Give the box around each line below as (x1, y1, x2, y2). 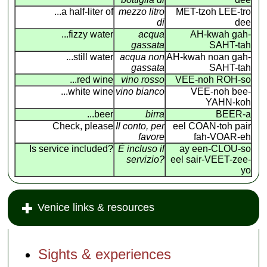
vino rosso (121, 74, 165, 85)
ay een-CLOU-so (179, 143, 252, 154)
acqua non (120, 51, 165, 62)
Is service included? (29, 143, 114, 154)
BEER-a (216, 108, 252, 119)
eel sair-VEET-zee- (170, 154, 252, 164)
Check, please (52, 120, 114, 131)
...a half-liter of (54, 6, 114, 17)
